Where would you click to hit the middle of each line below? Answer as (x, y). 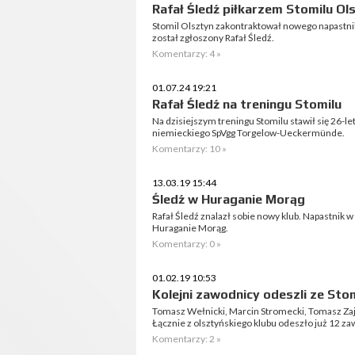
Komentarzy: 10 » (189, 149)
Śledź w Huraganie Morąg (229, 199)
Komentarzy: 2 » (187, 339)
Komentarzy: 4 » (187, 53)
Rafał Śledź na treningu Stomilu (247, 104)
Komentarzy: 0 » (187, 244)
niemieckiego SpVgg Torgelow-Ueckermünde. (248, 133)
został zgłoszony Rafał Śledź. (213, 38)
